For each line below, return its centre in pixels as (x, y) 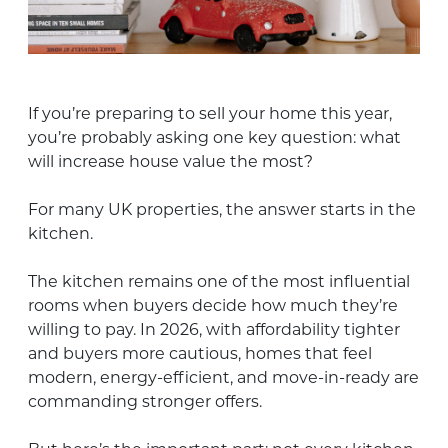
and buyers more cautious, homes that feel (200, 353)
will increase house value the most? (170, 161)
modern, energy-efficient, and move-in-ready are (223, 377)
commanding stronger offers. (145, 401)
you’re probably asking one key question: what (214, 137)
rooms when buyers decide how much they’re (213, 305)
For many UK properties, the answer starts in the (222, 209)
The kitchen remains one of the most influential (219, 281)
